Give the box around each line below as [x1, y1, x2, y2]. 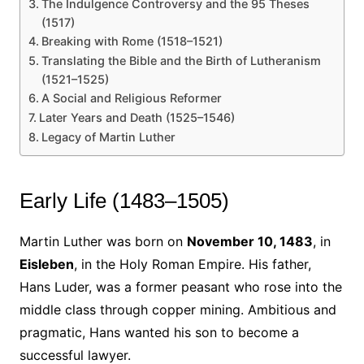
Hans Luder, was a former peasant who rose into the [19, 278, 342, 295]
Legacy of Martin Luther [41, 129, 175, 144]
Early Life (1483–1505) [19, 188, 229, 213]
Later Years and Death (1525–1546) [38, 110, 235, 124]
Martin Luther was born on [19, 232, 187, 249]
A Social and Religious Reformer [41, 90, 222, 105]
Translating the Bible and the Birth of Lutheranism [41, 53, 321, 67]
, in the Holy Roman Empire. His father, [73, 255, 311, 272]
